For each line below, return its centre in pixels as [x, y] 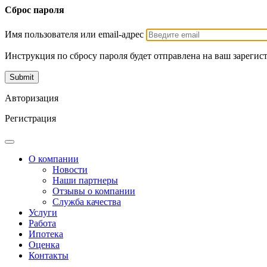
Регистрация [30, 118]
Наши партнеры [85, 180]
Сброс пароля [35, 10]
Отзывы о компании [94, 191]
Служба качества [87, 201]
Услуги [43, 212]
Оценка [44, 244]
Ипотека [46, 234]
